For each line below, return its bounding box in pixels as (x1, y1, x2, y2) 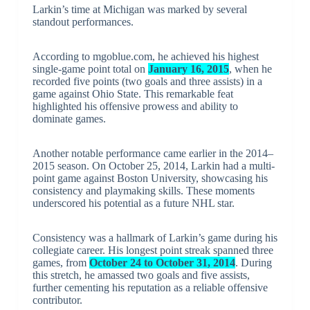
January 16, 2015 (147, 62, 229, 75)
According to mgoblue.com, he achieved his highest (32, 50, 259, 62)
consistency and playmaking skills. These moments (32, 184, 255, 197)
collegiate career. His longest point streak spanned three (32, 244, 273, 256)
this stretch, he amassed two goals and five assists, (32, 268, 250, 281)
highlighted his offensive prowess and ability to (32, 100, 238, 112)
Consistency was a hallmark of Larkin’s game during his (32, 231, 277, 244)
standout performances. (32, 15, 134, 28)
